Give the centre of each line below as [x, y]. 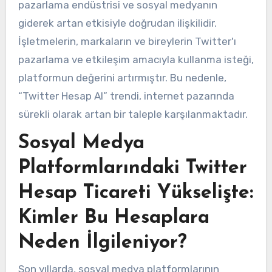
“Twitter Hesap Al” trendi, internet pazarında [126, 96]
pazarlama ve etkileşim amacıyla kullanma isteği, [136, 60]
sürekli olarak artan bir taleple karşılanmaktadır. [133, 114]
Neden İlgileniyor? [102, 243]
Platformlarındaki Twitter [132, 168]
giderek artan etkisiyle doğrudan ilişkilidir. [117, 23]
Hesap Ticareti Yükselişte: [135, 193]
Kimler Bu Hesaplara [114, 218]
